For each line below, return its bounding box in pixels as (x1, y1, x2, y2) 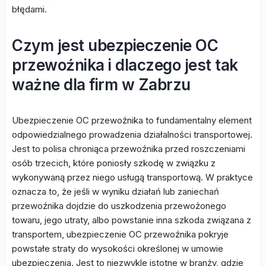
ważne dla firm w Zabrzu (12, 75, 191, 94)
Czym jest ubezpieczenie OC (12, 36, 218, 55)
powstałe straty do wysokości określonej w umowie (12, 243, 223, 255)
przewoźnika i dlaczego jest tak (12, 56, 238, 75)
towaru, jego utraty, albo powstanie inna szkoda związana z (12, 214, 251, 226)
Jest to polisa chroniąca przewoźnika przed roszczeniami (12, 143, 245, 155)
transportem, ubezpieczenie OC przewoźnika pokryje (12, 229, 229, 240)
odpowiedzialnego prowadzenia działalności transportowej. (12, 129, 252, 141)
